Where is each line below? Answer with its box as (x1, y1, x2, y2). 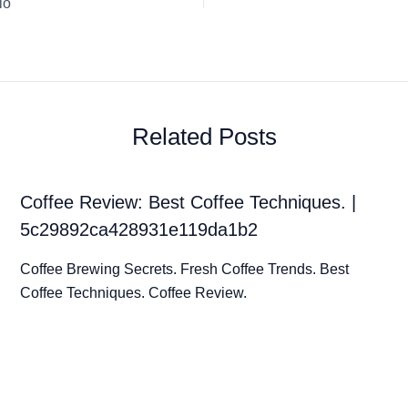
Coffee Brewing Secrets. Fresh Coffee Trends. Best (19, 260, 349, 277)
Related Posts (131, 122, 277, 150)
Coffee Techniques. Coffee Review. (19, 284, 247, 301)
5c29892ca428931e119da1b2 (19, 219, 258, 240)
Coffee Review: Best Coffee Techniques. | (19, 191, 356, 212)
